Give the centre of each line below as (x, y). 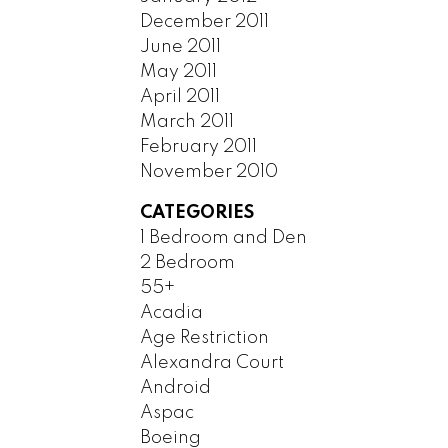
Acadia (172, 312)
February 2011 (199, 146)
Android (176, 387)
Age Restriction (205, 337)
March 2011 (187, 121)
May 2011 (179, 71)
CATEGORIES (197, 212)
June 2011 (181, 46)
